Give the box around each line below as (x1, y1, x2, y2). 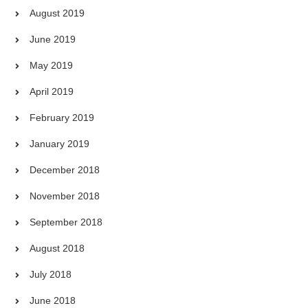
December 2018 (30, 164, 100, 176)
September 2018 (30, 217, 103, 228)
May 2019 (30, 60, 74, 71)
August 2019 (30, 8, 85, 19)
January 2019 (30, 138, 90, 150)
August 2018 (30, 243, 85, 254)
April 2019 (30, 86, 74, 98)
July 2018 (30, 269, 72, 280)
